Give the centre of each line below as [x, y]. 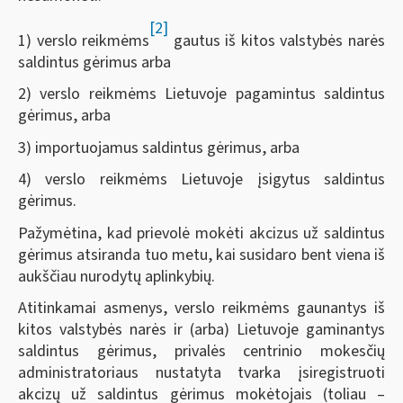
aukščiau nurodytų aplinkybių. [116, 276]
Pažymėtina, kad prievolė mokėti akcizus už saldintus [201, 233]
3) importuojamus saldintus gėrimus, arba [159, 148]
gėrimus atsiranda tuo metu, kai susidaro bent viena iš [201, 255]
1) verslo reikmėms [84, 40]
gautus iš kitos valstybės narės [277, 40]
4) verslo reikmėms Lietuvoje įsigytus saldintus [201, 179]
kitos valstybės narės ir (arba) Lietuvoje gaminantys [201, 330]
